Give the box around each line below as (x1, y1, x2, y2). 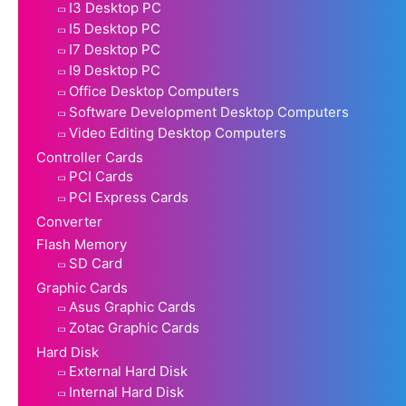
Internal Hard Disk (69, 382, 184, 401)
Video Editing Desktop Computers (69, 123, 286, 141)
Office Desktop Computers (69, 82, 239, 100)
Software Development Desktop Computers (69, 102, 349, 121)
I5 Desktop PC (69, 19, 160, 37)
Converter (36, 212, 102, 230)
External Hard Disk (69, 362, 188, 380)
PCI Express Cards (69, 188, 188, 206)
